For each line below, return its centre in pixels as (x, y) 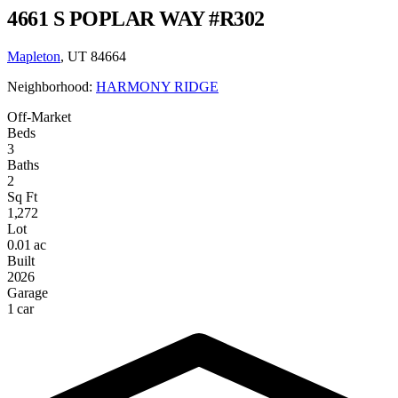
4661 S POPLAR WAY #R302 (136, 18)
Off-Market (39, 116)
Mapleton (34, 56)
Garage (28, 292)
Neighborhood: (52, 86)
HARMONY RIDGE (157, 86)
